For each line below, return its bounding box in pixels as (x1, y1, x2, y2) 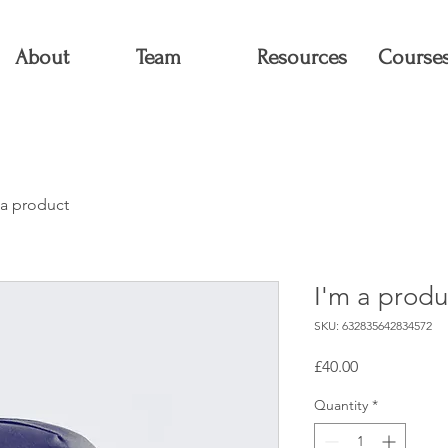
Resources (257, 45, 347, 69)
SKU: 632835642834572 (314, 318, 432, 333)
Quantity (314, 396, 368, 414)
